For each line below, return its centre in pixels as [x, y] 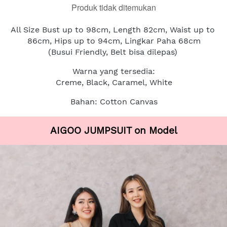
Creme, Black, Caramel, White [114, 82]
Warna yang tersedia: [114, 71]
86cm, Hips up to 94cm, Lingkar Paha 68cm [114, 41]
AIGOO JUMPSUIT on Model [114, 130]
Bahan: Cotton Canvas [114, 102]
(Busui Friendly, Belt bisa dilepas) [112, 52]
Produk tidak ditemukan [113, 7]
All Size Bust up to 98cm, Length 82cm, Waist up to [112, 30]
